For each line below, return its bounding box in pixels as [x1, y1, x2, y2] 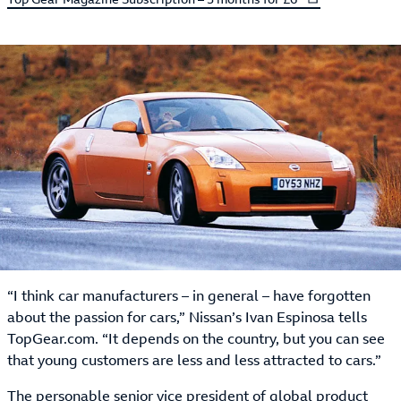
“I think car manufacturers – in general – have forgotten [7, 286, 371, 305]
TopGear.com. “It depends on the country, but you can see [7, 328, 385, 348]
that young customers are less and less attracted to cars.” [7, 350, 381, 370]
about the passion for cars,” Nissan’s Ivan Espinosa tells [7, 307, 367, 327]
